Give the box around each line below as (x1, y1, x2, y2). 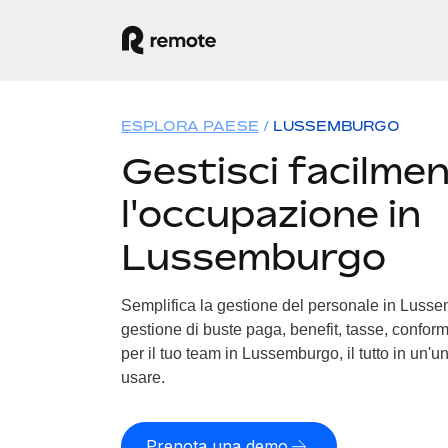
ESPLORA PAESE (120, 117, 259, 134)
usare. (120, 369, 165, 386)
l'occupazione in (120, 192, 421, 235)
